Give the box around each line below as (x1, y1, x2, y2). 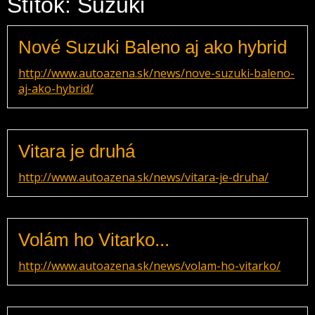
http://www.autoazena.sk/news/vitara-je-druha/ (18, 169, 269, 185)
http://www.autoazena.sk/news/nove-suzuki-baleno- (18, 65, 295, 81)
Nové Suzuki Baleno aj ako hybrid (18, 37, 287, 58)
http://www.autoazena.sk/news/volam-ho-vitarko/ (18, 258, 281, 274)
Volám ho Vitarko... (18, 229, 169, 250)
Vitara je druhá (18, 141, 135, 162)
